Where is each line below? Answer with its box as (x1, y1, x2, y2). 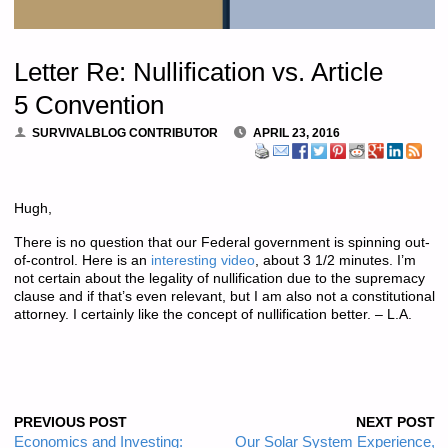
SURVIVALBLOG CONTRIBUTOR (32, 126, 219, 141)
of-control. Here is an (13, 252, 151, 268)
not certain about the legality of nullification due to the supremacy (13, 270, 425, 286)
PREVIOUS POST (13, 415, 127, 431)
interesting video (150, 252, 255, 268)
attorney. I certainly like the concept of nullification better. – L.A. (13, 306, 412, 322)
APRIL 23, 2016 (253, 126, 341, 141)
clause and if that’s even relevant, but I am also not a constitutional (13, 288, 435, 304)
